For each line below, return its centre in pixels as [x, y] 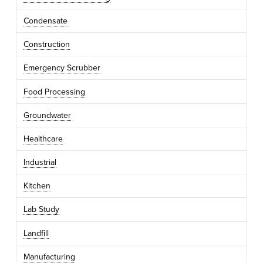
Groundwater [47, 115]
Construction [46, 45]
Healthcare [43, 139]
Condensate [45, 21]
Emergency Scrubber [62, 68]
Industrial [40, 163]
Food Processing [54, 92]
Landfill [36, 233]
